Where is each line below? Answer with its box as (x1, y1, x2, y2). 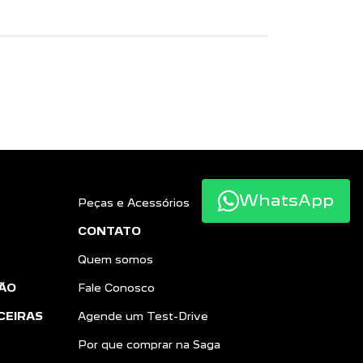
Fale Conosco (78, 281, 156, 295)
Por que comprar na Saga (78, 338, 221, 352)
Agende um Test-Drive (78, 310, 209, 323)
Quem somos (78, 253, 154, 267)
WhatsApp (239, 190, 334, 211)
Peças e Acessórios (78, 196, 190, 210)
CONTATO (78, 224, 142, 238)
